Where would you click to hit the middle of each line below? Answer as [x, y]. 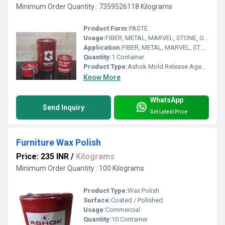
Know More [102, 78]
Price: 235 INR [42, 157]
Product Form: [106, 29]
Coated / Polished [137, 200]
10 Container [130, 219]
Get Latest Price [169, 111]
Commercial [123, 209]
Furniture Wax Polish [59, 143]
